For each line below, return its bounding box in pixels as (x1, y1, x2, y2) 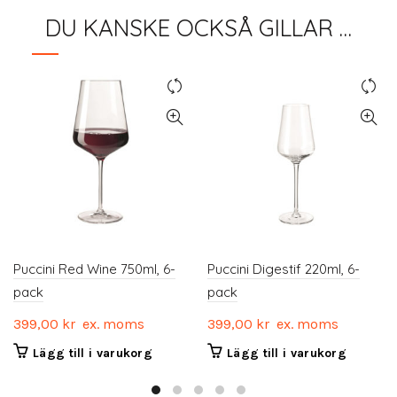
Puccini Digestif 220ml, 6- (207, 261, 360, 278)
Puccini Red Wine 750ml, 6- (13, 261, 175, 278)
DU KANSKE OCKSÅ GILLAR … (45, 13, 352, 43)
